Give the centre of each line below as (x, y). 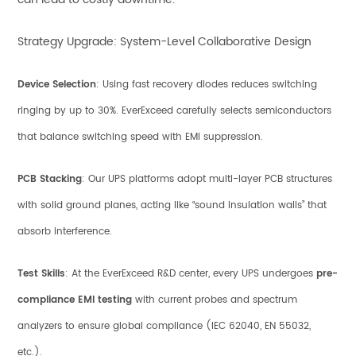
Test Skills (42, 273)
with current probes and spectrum (215, 300)
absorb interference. (65, 231)
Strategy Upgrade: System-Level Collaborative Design (165, 41)
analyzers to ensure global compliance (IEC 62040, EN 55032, (164, 326)
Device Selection (57, 84)
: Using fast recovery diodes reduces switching (207, 84)
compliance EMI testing (75, 300)
